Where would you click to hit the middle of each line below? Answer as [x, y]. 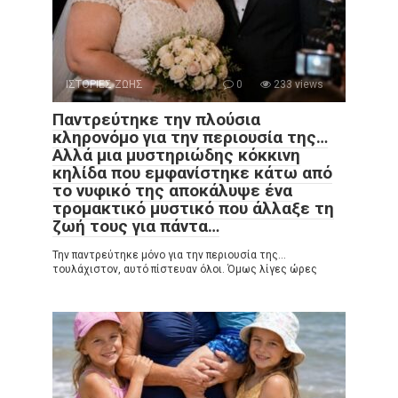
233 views [297, 85]
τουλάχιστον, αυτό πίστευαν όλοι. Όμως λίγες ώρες [185, 270]
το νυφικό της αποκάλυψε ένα [172, 191]
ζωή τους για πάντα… [136, 227]
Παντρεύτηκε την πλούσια [156, 120]
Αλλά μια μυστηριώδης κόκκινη [176, 155]
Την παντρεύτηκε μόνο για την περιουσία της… [169, 255]
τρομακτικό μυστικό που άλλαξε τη [193, 209]
